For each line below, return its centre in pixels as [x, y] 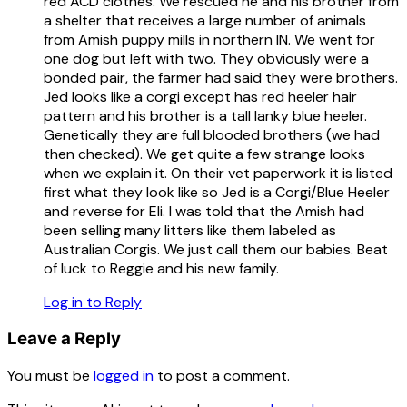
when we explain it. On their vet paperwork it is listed [218, 173]
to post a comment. [222, 376]
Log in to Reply [93, 302]
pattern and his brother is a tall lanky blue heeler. [205, 115]
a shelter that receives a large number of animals [205, 20]
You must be [50, 376]
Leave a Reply [64, 339]
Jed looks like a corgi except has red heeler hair [200, 96]
